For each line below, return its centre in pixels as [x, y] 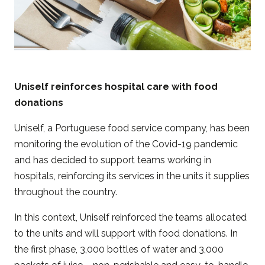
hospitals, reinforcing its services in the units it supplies [132, 176]
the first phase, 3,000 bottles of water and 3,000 [119, 249]
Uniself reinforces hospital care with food [116, 86]
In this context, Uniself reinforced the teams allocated [130, 217]
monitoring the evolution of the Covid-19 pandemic [126, 144]
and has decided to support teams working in [113, 160]
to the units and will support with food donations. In [126, 233]
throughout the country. [66, 192]
